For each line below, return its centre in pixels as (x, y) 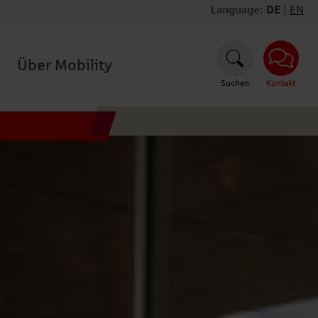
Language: (236, 10)
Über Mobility (65, 65)
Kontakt (281, 83)
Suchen (235, 83)
